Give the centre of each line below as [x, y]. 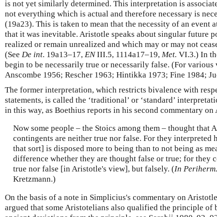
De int [32, 54]
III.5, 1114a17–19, [128, 54]
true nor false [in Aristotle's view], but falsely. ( [93, 169]
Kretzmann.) [34, 179]
